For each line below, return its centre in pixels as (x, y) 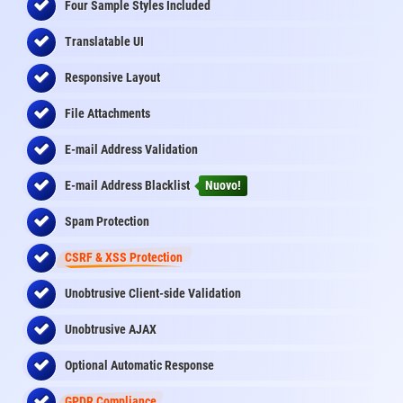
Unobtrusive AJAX (111, 330)
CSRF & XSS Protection (124, 258)
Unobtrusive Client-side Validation (153, 294)
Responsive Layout (112, 78)
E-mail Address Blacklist (129, 186)
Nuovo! (223, 186)
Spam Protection (107, 222)
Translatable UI (104, 42)
